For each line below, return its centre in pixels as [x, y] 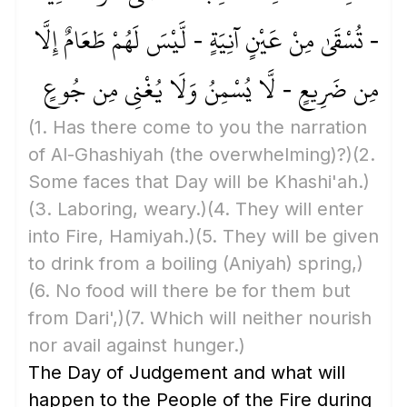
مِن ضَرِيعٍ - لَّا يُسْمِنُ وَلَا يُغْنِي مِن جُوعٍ [211, 89]
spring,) [328, 263]
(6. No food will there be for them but [189, 291]
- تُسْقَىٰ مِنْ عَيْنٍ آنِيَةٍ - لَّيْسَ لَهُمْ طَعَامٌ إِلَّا [206, 40]
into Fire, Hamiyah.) [112, 236]
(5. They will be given [287, 236]
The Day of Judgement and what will [187, 372]
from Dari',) [76, 318]
